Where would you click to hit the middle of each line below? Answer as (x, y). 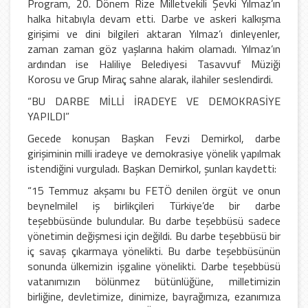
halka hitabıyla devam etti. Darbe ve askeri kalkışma (154, 19)
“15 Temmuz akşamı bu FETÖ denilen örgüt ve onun (154, 191)
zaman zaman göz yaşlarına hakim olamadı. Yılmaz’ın (154, 49)
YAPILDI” (48, 117)
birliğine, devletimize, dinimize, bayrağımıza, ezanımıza (154, 297)
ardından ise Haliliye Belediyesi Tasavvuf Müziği (154, 64)
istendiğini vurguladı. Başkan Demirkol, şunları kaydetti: (152, 169)
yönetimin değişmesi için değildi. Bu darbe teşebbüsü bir (154, 236)
